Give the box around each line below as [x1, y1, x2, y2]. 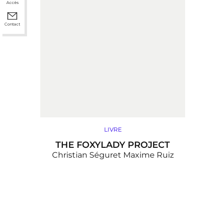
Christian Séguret [52, 150, 121, 160]
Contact [4, 22, 20, 27]
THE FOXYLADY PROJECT [55, 139, 170, 150]
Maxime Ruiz [123, 150, 174, 160]
